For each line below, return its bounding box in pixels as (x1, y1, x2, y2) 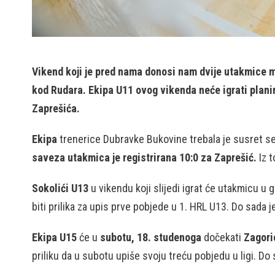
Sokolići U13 (32, 182, 88, 195)
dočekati (201, 231, 244, 244)
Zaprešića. (32, 102, 80, 115)
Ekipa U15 (32, 231, 77, 244)
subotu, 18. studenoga (100, 231, 201, 244)
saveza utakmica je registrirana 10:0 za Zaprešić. (32, 151, 257, 164)
